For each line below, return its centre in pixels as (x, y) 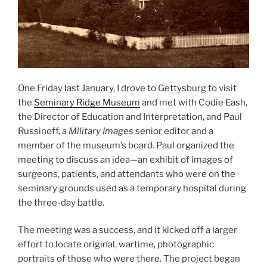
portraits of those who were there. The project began (129, 259)
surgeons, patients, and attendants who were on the (127, 174)
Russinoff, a (43, 131)
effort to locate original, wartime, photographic (116, 245)
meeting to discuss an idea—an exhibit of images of (125, 159)
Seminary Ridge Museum (87, 102)
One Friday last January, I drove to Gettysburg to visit (127, 88)
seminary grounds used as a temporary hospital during (132, 188)
